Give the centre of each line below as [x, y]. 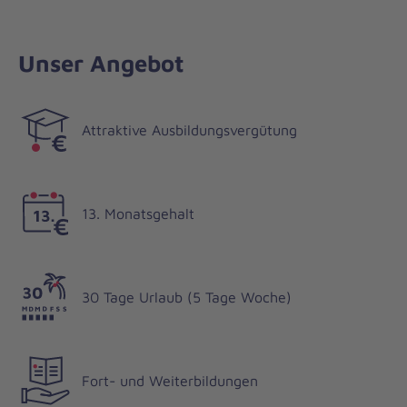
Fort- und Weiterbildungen [170, 381]
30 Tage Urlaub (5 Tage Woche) [187, 297]
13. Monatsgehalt [138, 213]
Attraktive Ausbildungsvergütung [189, 130]
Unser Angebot [101, 63]
